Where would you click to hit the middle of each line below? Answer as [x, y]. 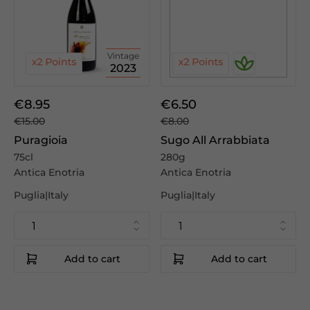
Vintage [123, 56]
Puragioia [41, 140]
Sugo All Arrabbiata [215, 140]
